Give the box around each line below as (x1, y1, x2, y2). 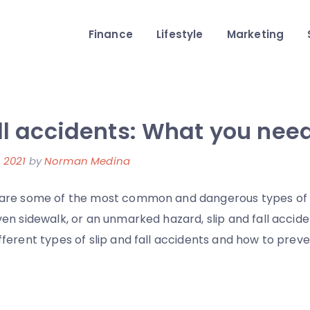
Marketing (226, 27, 284, 42)
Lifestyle (156, 27, 203, 42)
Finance (88, 27, 133, 42)
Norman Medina (44, 154, 131, 168)
